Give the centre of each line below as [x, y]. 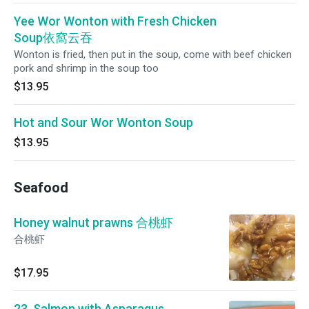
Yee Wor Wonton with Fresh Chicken [115, 21]
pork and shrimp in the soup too [86, 68]
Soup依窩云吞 [53, 38]
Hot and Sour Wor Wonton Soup [103, 122]
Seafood [41, 188]
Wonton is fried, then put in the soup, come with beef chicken [153, 54]
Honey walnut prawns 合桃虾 [93, 222]
